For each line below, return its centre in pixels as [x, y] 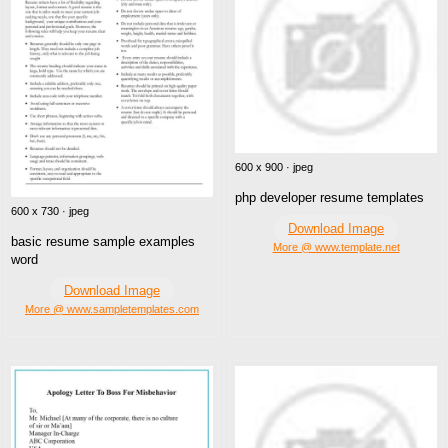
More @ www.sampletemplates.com [112, 308]
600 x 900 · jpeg [274, 167]
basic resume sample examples [103, 241]
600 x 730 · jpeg [50, 210]
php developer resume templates [329, 198]
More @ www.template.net [336, 247]
